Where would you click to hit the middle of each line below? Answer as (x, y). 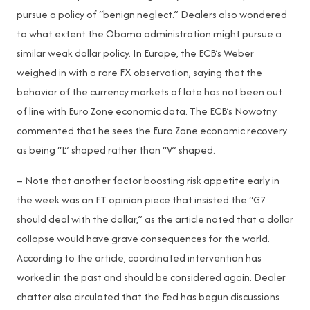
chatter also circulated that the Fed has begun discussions (148, 297)
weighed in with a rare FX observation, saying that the (139, 72)
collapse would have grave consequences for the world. (143, 238)
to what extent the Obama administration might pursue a (149, 34)
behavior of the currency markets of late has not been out (149, 92)
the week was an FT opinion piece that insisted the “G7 (141, 200)
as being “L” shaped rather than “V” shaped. (116, 150)
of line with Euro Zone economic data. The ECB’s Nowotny (147, 111)
